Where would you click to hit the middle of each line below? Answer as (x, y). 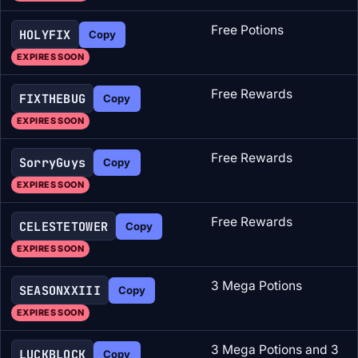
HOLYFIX (45, 34)
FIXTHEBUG (52, 98)
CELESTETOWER (64, 226)
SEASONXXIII (60, 290)
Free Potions (247, 30)
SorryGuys (52, 162)
